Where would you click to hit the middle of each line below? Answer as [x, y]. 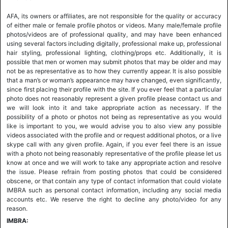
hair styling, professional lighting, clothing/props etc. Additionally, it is [114, 53]
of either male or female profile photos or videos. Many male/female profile [114, 25]
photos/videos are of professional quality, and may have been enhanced [114, 34]
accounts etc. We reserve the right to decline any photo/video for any [114, 199]
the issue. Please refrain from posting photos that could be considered [114, 172]
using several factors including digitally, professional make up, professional [114, 44]
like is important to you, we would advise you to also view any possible [114, 126]
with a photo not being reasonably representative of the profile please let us [114, 153]
